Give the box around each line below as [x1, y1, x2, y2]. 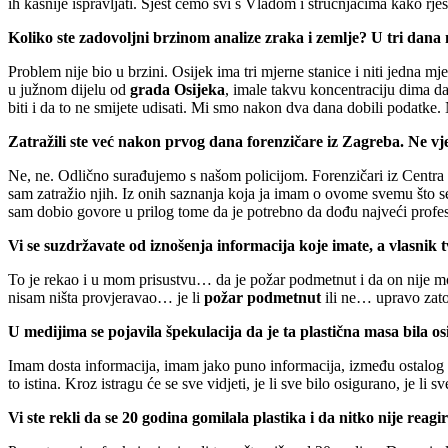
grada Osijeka [130, 80, 225, 98]
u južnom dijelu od [8, 80, 130, 98]
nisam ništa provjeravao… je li [8, 288, 204, 306]
